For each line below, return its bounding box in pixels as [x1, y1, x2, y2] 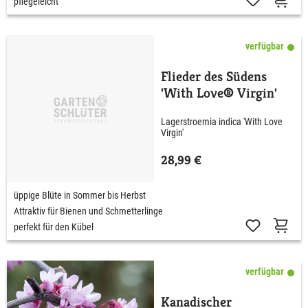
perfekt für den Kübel [14, 221, 93, 232]
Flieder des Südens [161, 67, 267, 85]
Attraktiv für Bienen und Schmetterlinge [14, 205, 163, 217]
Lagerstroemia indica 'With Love [161, 116, 283, 128]
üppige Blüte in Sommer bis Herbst [14, 189, 146, 201]
